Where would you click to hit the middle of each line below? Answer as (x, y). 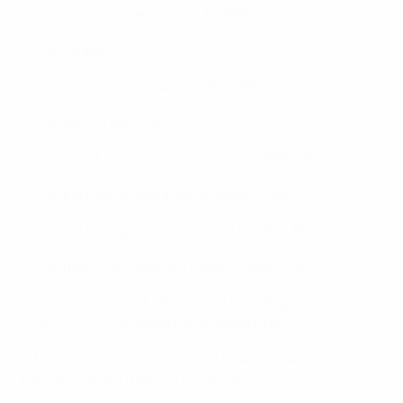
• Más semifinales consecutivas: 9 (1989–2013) (177, 158)
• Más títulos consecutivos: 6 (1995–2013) (160, 14)
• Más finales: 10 (76, 50)
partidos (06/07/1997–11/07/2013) (132, 381)
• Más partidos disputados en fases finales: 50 (172, 194)
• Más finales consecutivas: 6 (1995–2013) (161, 86)
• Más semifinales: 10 (91, 122)
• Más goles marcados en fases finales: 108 (162, 266)
